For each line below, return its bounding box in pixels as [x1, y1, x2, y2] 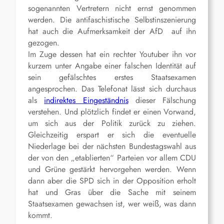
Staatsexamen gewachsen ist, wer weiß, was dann [28, 198, 196, 210]
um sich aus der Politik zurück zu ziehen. [28, 117, 196, 129]
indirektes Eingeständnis [44, 94, 128, 106]
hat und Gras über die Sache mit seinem [28, 186, 196, 198]
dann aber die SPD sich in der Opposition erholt [28, 175, 196, 187]
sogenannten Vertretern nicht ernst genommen [28, 2, 196, 14]
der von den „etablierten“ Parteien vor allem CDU [28, 152, 196, 164]
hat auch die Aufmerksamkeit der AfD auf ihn [28, 25, 196, 37]
